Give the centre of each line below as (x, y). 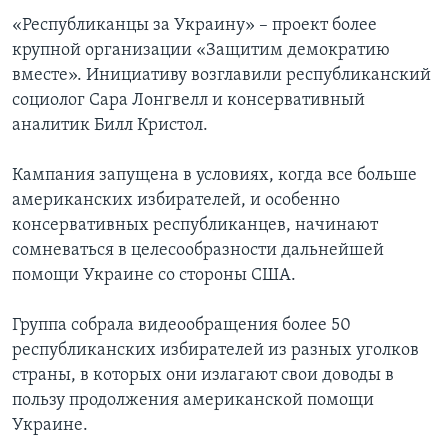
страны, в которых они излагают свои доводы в (203, 376)
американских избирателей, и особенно (176, 201)
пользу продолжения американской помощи (193, 401)
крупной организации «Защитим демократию (201, 51)
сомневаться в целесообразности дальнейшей (198, 251)
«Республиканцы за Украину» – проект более (194, 26)
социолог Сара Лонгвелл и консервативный (188, 101)
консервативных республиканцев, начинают (195, 226)
